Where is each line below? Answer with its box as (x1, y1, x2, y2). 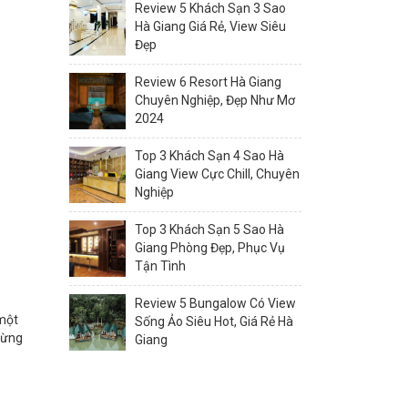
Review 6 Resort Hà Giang (135, 75, 281, 89)
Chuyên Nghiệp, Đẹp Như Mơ (135, 93, 295, 107)
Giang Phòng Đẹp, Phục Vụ (135, 240, 285, 255)
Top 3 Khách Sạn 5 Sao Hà (135, 222, 284, 237)
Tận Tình (135, 259, 186, 273)
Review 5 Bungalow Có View (135, 296, 296, 311)
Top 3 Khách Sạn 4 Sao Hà (135, 148, 284, 163)
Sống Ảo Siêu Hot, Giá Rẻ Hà (135, 314, 293, 329)
